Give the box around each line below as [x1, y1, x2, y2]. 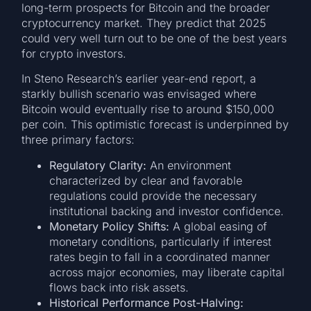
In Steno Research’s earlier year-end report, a [22, 72, 257, 86]
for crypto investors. [22, 46, 127, 60]
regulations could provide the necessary [49, 188, 258, 203]
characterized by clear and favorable [49, 173, 243, 187]
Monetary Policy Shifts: [49, 219, 170, 233]
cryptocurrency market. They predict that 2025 [22, 15, 267, 30]
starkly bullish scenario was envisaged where [22, 87, 257, 101]
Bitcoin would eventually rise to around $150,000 [22, 102, 275, 117]
